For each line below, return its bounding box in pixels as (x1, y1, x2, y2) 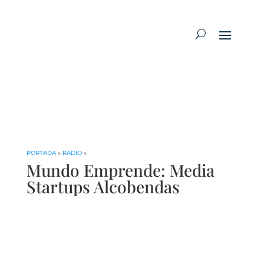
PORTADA (26, 149, 56, 157)
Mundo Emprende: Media (26, 159, 214, 181)
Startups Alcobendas (26, 176, 180, 198)
